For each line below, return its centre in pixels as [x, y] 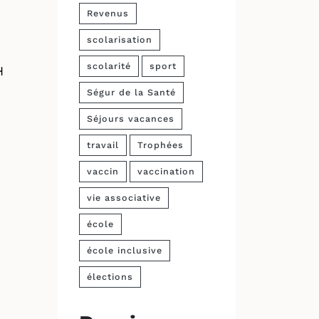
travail [103, 145]
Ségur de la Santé [131, 92]
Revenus [108, 13]
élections [110, 277]
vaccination [166, 171]
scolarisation [120, 40]
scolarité [109, 66]
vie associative [124, 198]
